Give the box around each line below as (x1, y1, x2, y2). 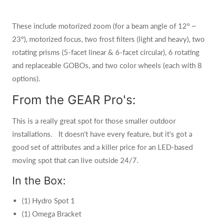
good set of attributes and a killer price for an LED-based (12, 143, 193, 151)
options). (12, 74, 40, 83)
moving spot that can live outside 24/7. (12, 156, 139, 164)
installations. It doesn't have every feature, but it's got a (12, 129, 192, 138)
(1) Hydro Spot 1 (22, 196, 75, 205)
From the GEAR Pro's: (12, 92, 136, 107)
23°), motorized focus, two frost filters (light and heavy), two (12, 35, 205, 43)
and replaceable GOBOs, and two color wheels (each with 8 (12, 61, 202, 70)
